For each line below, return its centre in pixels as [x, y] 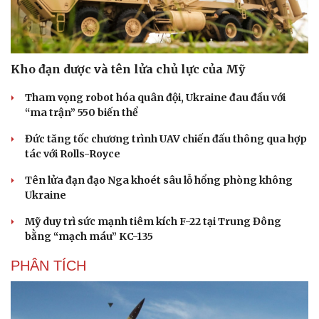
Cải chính [34, 293]
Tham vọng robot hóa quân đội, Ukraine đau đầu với [155, 97]
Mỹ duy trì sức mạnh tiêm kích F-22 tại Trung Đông [153, 221]
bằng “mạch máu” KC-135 [89, 236]
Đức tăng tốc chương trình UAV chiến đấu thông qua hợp [166, 138]
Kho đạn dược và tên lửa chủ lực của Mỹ [128, 69]
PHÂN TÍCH [48, 265]
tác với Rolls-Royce [73, 153]
